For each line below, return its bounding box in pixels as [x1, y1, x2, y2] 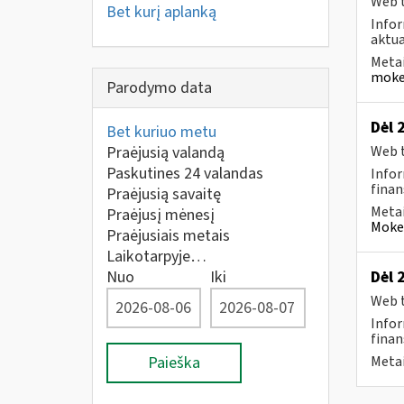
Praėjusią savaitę [106, 183, 221, 206]
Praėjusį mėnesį [106, 204, 215, 226]
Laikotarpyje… [106, 245, 207, 268]
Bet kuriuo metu [106, 121, 216, 143]
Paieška [148, 352, 200, 374]
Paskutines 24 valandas [106, 162, 263, 185]
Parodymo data [106, 77, 212, 99]
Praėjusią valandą [106, 142, 225, 164]
